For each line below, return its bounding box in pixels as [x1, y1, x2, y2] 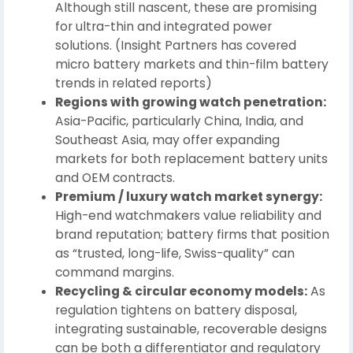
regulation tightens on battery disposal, [55, 301, 297, 318]
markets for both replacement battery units [55, 150, 328, 167]
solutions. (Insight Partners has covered [55, 36, 296, 54]
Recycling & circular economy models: [55, 282, 307, 299]
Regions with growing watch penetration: [55, 93, 326, 110]
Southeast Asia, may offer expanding [55, 131, 280, 148]
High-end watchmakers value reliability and [55, 206, 321, 224]
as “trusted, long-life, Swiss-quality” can [55, 244, 295, 262]
